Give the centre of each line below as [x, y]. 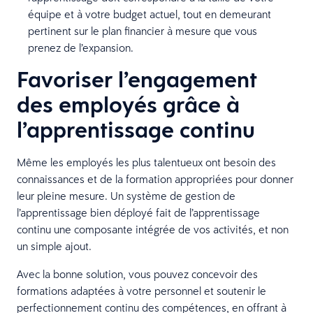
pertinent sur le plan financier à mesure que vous [143, 30]
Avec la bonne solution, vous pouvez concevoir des [137, 274]
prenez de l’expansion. [81, 47]
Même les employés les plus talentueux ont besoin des [146, 162]
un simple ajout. [54, 246]
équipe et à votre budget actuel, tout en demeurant [150, 14]
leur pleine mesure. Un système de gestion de [126, 195]
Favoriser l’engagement [137, 79]
